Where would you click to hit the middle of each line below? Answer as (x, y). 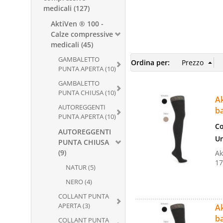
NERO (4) (79, 182)
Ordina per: (150, 62)
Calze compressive (82, 34)
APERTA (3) (74, 206)
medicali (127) (66, 8)
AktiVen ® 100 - (77, 24)
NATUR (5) (81, 167)
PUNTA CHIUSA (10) (87, 93)
